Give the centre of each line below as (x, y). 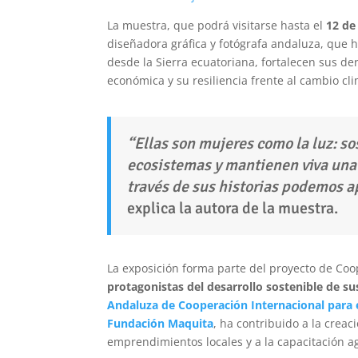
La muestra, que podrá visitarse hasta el (217, 26)
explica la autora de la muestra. (233, 209)
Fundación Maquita (161, 324)
